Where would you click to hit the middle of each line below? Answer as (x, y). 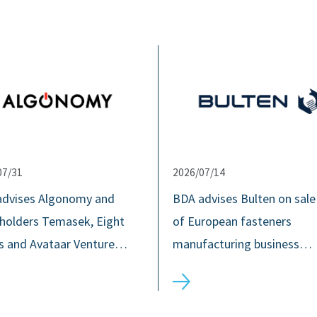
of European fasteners (232, 221)
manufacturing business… (242, 244)
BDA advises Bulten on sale (244, 199)
